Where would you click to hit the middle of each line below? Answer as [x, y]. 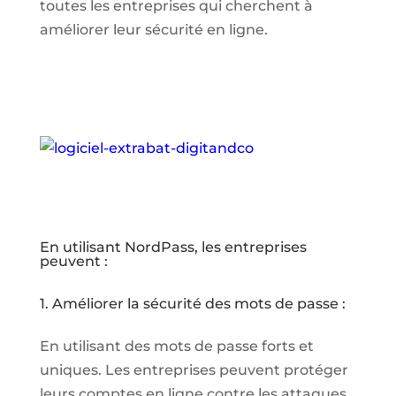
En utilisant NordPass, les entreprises [173, 247]
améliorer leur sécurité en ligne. [153, 29]
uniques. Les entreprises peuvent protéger [194, 369]
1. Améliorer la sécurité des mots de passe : [192, 303]
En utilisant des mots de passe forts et [176, 346]
